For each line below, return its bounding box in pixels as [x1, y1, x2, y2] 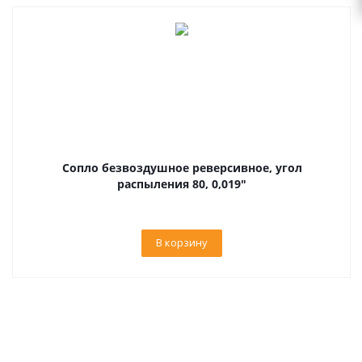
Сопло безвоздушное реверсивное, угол [61, 160, 302, 175]
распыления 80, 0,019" [117, 176, 246, 192]
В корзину [156, 235, 208, 250]
